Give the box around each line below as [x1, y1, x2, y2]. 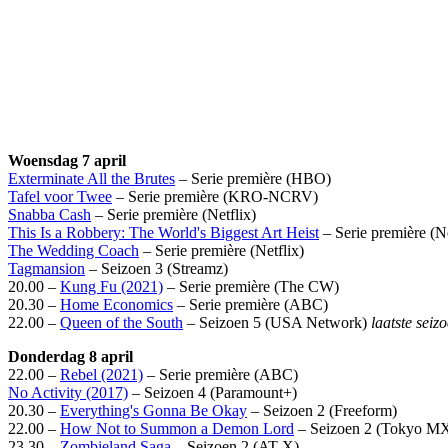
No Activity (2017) [8, 383, 128, 401]
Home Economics [60, 295, 173, 313]
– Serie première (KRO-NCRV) [112, 187, 318, 205]
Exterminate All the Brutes [8, 169, 175, 187]
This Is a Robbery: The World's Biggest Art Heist [8, 223, 319, 241]
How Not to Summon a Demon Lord [60, 419, 294, 437]
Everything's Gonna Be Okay [60, 401, 247, 419]
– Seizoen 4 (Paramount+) [128, 383, 297, 401]
